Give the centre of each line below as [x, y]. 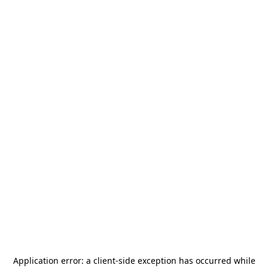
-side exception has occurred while [185, 261]
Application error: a [53, 261]
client [104, 261]
